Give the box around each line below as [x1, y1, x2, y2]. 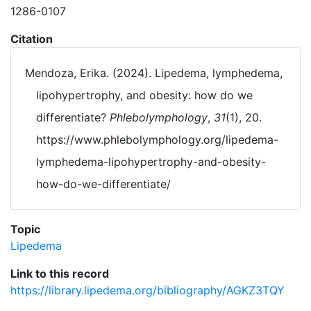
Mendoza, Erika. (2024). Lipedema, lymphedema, [25, 66, 283, 80]
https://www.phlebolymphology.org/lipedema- [36, 133, 278, 146]
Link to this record [10, 267, 109, 280]
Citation [10, 32, 53, 46]
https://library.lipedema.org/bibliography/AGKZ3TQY [10, 283, 285, 297]
